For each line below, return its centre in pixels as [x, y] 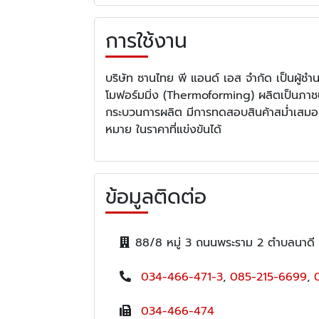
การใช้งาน [146, 41]
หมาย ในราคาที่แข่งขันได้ [163, 130]
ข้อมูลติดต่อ [156, 197]
